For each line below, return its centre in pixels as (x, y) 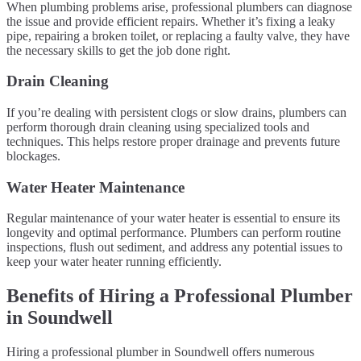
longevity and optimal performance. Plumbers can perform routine (174, 233)
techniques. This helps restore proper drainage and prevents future (173, 141)
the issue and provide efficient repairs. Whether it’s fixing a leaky (171, 21)
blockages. (33, 156)
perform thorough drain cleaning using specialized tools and (158, 127)
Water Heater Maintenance (95, 187)
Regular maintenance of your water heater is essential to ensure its (173, 218)
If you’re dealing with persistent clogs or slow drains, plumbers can (176, 112)
